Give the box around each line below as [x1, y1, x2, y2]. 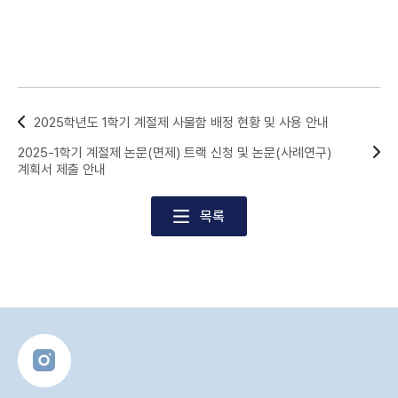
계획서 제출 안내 [18, 162, 106, 178]
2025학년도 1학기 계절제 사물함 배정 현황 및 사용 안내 [34, 115, 329, 131]
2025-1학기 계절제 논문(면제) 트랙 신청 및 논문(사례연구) [18, 145, 331, 161]
